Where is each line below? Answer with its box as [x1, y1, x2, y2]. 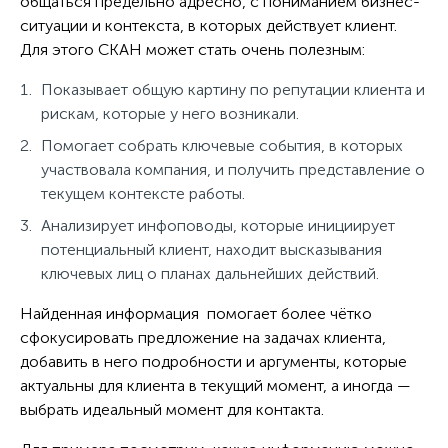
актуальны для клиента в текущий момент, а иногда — [20, 375, 411, 395]
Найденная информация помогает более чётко [20, 303, 372, 323]
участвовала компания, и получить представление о [41, 159, 425, 179]
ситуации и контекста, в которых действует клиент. [20, 15, 397, 35]
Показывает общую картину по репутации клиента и [41, 79, 425, 99]
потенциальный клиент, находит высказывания [41, 239, 382, 259]
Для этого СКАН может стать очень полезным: [20, 39, 365, 59]
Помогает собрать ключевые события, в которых [41, 135, 403, 155]
